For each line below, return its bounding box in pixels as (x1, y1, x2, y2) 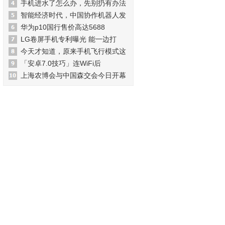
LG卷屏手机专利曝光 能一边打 (21, 35, 117, 43)
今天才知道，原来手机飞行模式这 (21, 47, 126, 55)
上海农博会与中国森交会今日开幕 (21, 71, 126, 79)
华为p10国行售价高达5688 (21, 23, 105, 31)
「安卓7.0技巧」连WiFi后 (21, 59, 101, 67)
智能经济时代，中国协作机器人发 (21, 11, 126, 19)
